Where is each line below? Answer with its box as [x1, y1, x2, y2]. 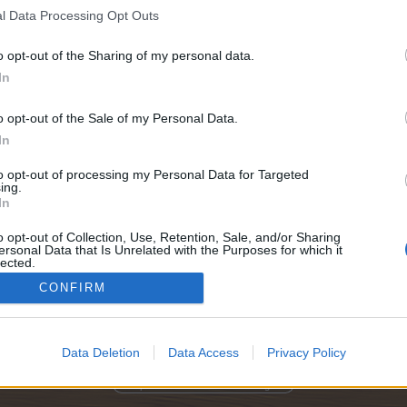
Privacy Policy [266, 344, 346, 360]
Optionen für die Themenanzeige [132, 380, 275, 391]
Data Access [167, 344, 239, 360]
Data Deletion [61, 344, 140, 360]
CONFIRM [38, 281, 106, 295]
